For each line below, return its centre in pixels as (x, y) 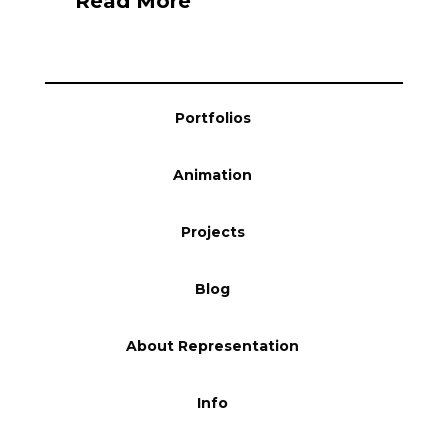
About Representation (213, 345)
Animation (213, 174)
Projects (212, 231)
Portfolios (212, 117)
